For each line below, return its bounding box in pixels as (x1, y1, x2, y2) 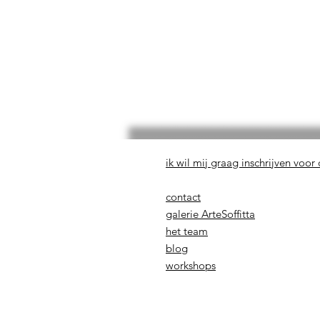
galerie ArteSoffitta (166, 206, 255, 221)
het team (166, 224, 208, 238)
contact (166, 189, 201, 204)
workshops (166, 258, 216, 272)
